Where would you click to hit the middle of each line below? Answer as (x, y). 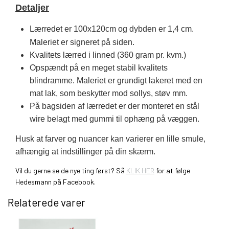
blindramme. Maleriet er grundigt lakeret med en (116, 80)
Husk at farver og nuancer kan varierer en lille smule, (110, 139)
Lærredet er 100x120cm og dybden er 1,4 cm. (112, 29)
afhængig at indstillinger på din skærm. (85, 151)
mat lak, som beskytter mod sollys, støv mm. (110, 93)
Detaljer (32, 7)
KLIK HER (140, 170)
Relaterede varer (47, 202)
